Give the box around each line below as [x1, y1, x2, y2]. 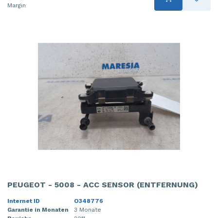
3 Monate [74, 206, 101, 213]
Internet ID [7, 197, 40, 204]
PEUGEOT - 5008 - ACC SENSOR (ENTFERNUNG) [7, 180, 198, 189]
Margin [7, 2, 26, 9]
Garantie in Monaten [7, 206, 69, 213]
